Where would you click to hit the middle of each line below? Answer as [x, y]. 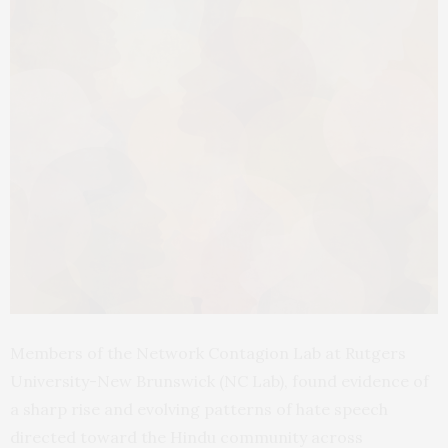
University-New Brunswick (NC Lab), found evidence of [219, 381]
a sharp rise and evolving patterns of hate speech [199, 409]
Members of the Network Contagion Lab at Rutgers [208, 353]
